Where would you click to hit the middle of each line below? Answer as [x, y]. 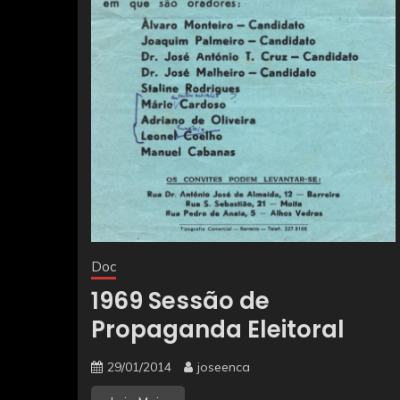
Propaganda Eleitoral [218, 330]
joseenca [224, 367]
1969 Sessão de [180, 301]
